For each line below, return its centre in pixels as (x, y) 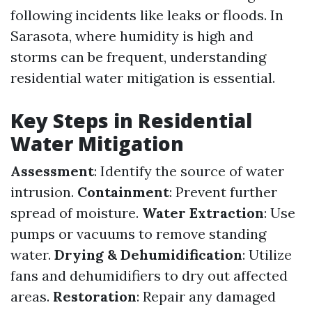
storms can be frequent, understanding (138, 57)
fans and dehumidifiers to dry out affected (149, 275)
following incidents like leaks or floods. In (147, 15)
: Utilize (267, 255)
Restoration (95, 296)
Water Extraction (203, 213)
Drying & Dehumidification (148, 255)
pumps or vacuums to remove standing (138, 234)
